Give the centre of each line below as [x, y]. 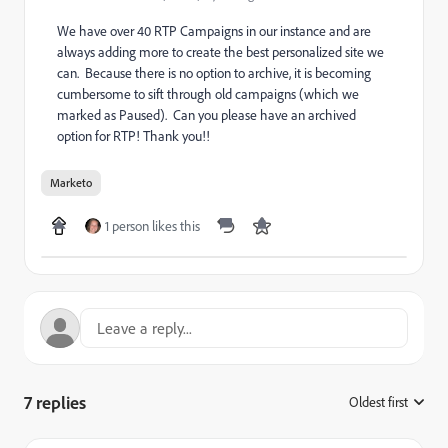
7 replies [55, 402]
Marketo [71, 182]
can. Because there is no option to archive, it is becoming [214, 72]
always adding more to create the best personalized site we [220, 51]
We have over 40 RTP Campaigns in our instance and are [214, 30]
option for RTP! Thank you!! [133, 135]
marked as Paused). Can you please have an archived [206, 114]
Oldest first [378, 401]
